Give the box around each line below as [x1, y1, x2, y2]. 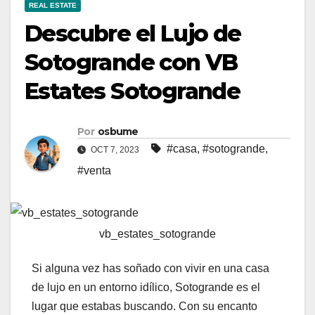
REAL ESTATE [29, 1, 77, 10]
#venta [77, 165, 111, 177]
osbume [97, 125, 139, 139]
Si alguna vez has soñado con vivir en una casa [32, 262, 269, 275]
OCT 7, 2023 [89, 145, 141, 155]
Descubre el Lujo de [25, 20, 241, 48]
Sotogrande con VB [25, 49, 238, 77]
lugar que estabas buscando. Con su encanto [32, 300, 257, 313]
